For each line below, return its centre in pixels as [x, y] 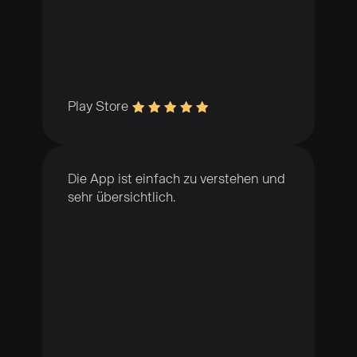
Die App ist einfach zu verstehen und [176, 179]
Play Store [99, 107]
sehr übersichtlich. [122, 198]
